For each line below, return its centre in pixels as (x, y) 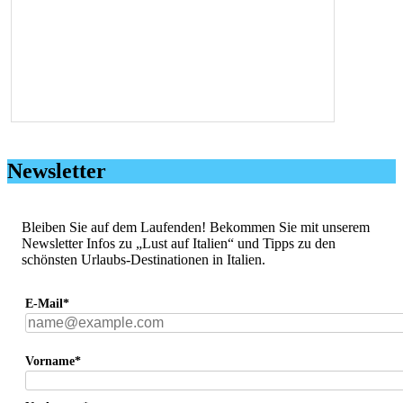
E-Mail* (47, 304)
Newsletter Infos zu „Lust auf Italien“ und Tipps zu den (179, 243)
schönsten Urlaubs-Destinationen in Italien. (143, 259)
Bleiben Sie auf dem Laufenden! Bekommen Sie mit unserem (196, 227)
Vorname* (53, 362)
